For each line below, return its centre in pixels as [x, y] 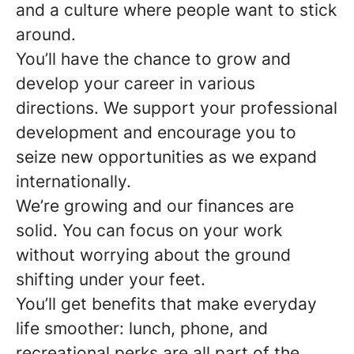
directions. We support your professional [177, 108]
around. [46, 34]
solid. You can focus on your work [149, 230]
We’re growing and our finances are [155, 206]
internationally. [73, 181]
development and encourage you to [156, 132]
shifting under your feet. [111, 279]
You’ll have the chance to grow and [153, 59]
